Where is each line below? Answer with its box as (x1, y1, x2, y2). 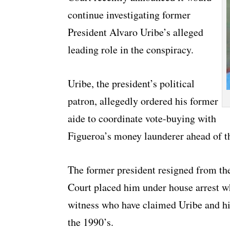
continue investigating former (68, 8, 190, 22)
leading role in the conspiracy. (68, 43, 194, 57)
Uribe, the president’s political (68, 76, 195, 91)
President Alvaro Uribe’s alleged (68, 25, 203, 40)
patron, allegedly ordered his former (68, 94, 218, 108)
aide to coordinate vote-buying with (68, 111, 216, 126)
